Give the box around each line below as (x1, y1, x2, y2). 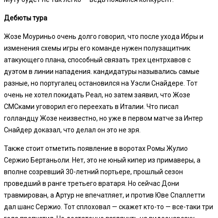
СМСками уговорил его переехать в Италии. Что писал (4, 102, 179, 110)
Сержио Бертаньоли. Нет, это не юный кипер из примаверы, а (4, 156, 200, 164)
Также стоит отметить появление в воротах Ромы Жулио (4, 144, 188, 152)
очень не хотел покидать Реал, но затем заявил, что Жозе (4, 91, 190, 99)
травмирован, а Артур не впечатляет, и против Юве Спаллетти (4, 191, 205, 199)
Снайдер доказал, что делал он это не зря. (4, 126, 141, 134)
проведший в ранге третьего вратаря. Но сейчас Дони (4, 179, 179, 187)
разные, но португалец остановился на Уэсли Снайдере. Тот (4, 79, 198, 87)
